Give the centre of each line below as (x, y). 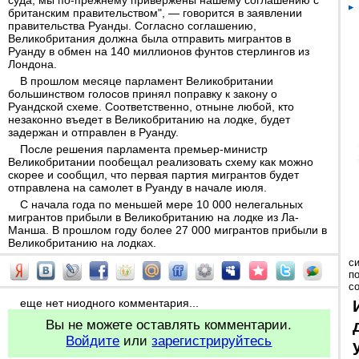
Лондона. (32, 64)
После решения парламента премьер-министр (144, 149)
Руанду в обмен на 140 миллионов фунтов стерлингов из (159, 51)
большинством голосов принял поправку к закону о (143, 94)
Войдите (93, 341)
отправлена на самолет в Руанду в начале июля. (137, 188)
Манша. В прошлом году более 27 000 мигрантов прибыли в (167, 230)
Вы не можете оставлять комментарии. (169, 325)
